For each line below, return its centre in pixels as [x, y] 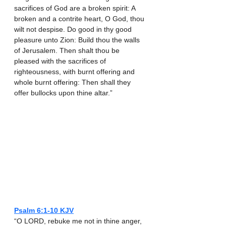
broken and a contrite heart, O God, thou [80, 18]
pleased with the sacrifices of [61, 61]
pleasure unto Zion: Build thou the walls [78, 40]
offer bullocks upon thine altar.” [63, 93]
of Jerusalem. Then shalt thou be [68, 50]
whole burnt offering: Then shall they [73, 82]
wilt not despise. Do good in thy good [74, 29]
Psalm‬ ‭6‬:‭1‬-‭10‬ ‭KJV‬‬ [44, 211]
